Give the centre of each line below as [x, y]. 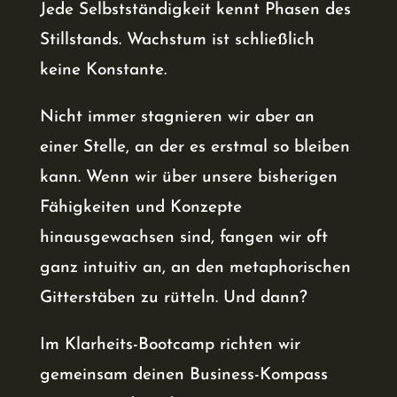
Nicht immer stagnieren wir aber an [177, 117]
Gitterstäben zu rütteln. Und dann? [173, 298]
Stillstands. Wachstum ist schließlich [177, 40]
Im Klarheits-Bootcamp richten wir [170, 345]
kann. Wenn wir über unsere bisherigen [188, 177]
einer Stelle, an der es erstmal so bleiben [195, 147]
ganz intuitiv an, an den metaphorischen [195, 268]
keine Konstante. [103, 70]
